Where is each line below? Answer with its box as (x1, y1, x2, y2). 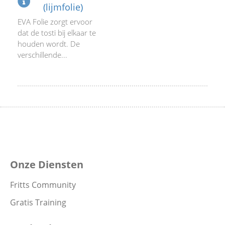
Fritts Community (10, 179, 76, 190)
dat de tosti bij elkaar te (18, 28, 96, 38)
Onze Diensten (10, 158, 83, 171)
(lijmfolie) (43, 1, 83, 13)
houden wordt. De (18, 39, 80, 49)
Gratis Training (10, 197, 66, 208)
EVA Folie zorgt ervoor (18, 17, 92, 27)
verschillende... (18, 50, 67, 60)
